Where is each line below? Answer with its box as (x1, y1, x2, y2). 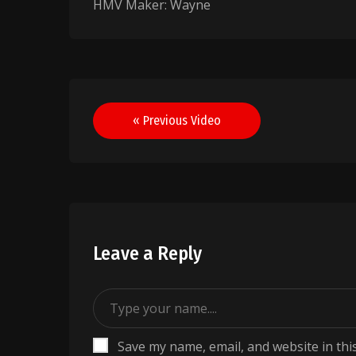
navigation (92, 132, 204, 162)
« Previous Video (133, 113, 222, 128)
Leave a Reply (93, 242, 203, 265)
